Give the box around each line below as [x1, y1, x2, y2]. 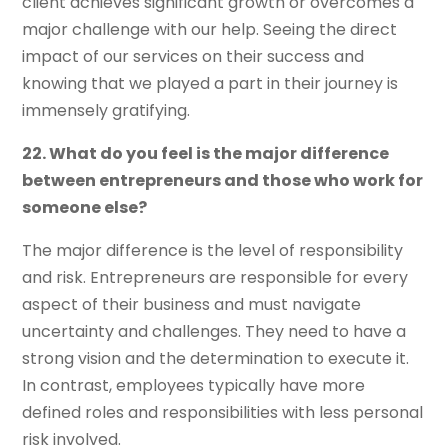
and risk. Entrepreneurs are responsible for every [22, 266, 409, 290]
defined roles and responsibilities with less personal [22, 401, 424, 425]
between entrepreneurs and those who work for [22, 169, 424, 193]
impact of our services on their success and [22, 45, 365, 69]
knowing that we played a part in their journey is [22, 72, 399, 96]
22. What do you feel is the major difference [22, 142, 390, 166]
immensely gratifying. [22, 99, 191, 123]
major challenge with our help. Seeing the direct [22, 18, 398, 42]
